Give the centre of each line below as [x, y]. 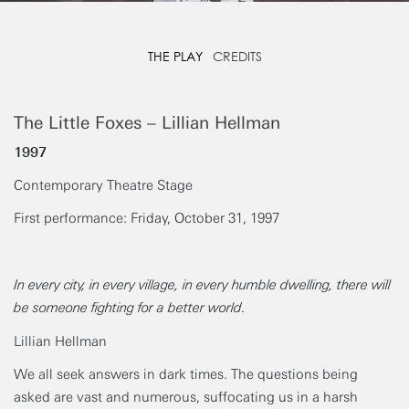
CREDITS [237, 57]
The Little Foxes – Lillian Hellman [147, 122]
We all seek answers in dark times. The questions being [186, 374]
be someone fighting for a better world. [130, 308]
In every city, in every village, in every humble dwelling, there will [202, 285]
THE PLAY [175, 57]
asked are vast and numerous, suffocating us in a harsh [186, 397]
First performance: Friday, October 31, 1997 [147, 219]
